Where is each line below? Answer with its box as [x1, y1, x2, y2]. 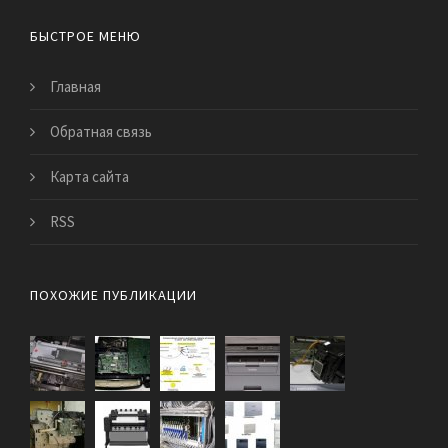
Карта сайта [50, 166, 129, 186]
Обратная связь [50, 121, 152, 141]
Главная [50, 76, 101, 96]
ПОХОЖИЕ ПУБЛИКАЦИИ [30, 285, 197, 304]
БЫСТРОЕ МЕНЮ [30, 26, 141, 45]
